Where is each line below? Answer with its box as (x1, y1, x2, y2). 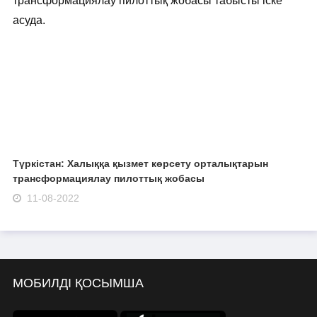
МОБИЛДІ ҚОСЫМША (12, 276, 144, 291)
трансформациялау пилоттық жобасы (12, 172, 204, 184)
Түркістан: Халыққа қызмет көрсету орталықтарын (12, 157, 268, 169)
